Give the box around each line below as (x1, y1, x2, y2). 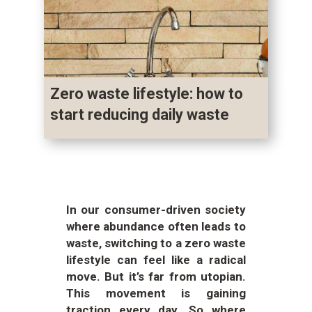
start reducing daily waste (49, 105, 229, 123)
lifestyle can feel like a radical (65, 252, 246, 267)
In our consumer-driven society (65, 202, 246, 217)
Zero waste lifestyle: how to (49, 84, 243, 102)
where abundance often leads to (65, 219, 246, 233)
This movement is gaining (65, 286, 246, 300)
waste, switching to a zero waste (65, 235, 246, 250)
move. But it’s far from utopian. (65, 269, 246, 283)
